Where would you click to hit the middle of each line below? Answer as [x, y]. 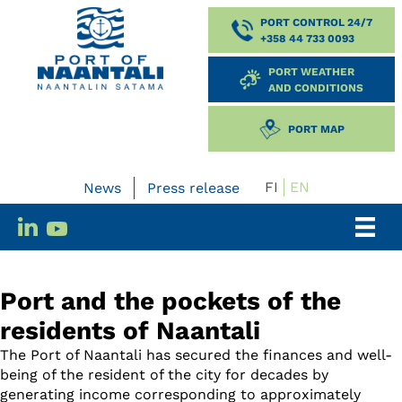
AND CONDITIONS [316, 87]
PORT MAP [316, 129]
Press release [193, 188]
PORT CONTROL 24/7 [316, 22]
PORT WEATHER [311, 71]
